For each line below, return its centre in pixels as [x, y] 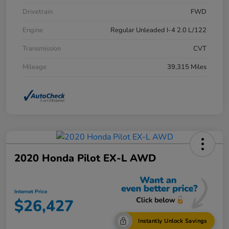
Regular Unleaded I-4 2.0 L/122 [158, 30]
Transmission [42, 48]
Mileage [35, 67]
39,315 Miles [187, 67]
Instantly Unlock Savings [172, 221]
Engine [33, 30]
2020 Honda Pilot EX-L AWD [85, 158]
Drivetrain [38, 12]
